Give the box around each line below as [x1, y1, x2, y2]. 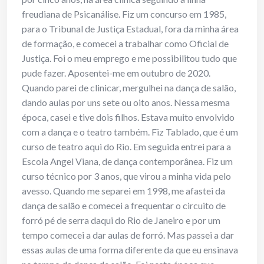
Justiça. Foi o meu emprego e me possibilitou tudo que [22, 52, 237, 64]
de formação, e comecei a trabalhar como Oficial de [22, 38, 229, 49]
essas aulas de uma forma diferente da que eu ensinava [22, 244, 238, 256]
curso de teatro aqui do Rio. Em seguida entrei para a [22, 141, 231, 153]
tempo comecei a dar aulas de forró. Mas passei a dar [22, 229, 234, 241]
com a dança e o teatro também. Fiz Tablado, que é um [22, 126, 238, 138]
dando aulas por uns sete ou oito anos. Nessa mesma [22, 97, 230, 108]
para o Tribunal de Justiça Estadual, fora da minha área [22, 23, 239, 35]
